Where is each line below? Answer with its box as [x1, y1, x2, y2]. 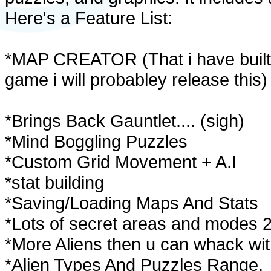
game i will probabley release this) [5, 70, 267, 90]
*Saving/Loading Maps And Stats [5, 193, 258, 213]
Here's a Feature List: [5, 8, 172, 28]
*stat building [5, 172, 104, 192]
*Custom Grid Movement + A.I [5, 152, 237, 172]
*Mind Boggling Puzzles [5, 131, 188, 151]
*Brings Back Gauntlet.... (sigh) [5, 111, 244, 131]
